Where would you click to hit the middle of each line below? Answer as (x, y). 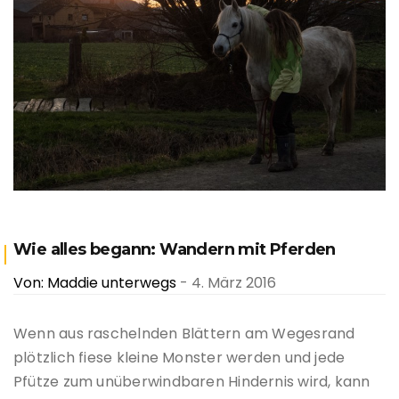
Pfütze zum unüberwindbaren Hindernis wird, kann (192, 381)
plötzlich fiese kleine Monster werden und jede (179, 357)
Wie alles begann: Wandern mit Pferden (175, 249)
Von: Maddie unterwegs (95, 282)
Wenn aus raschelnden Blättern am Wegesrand (184, 333)
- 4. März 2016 (226, 282)
